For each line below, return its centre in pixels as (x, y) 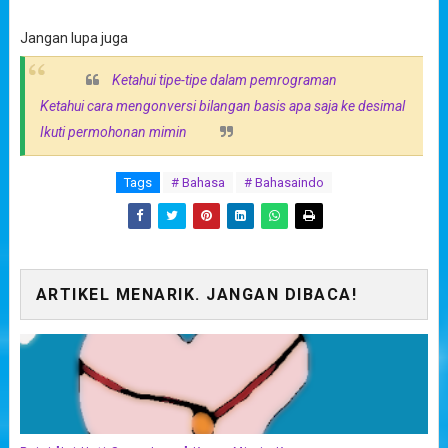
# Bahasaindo (283, 182)
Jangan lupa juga (73, 38)
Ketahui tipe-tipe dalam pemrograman (224, 80)
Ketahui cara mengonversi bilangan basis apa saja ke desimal (222, 106)
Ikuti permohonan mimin (113, 132)
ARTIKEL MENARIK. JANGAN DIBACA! (196, 294)
